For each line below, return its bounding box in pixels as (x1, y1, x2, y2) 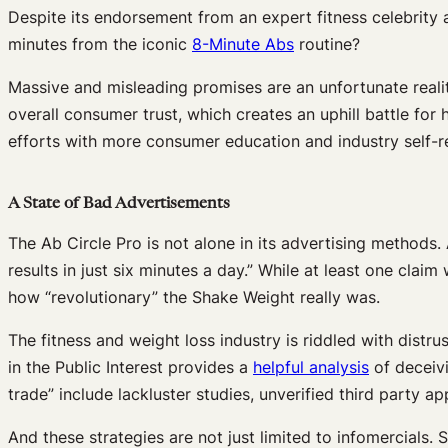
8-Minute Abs (192, 34, 294, 55)
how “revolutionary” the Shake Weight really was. (8, 287, 380, 308)
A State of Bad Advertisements (8, 196, 230, 213)
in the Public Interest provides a (8, 357, 253, 378)
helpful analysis (253, 357, 369, 378)
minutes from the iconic (8, 34, 192, 55)
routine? (294, 34, 360, 55)
